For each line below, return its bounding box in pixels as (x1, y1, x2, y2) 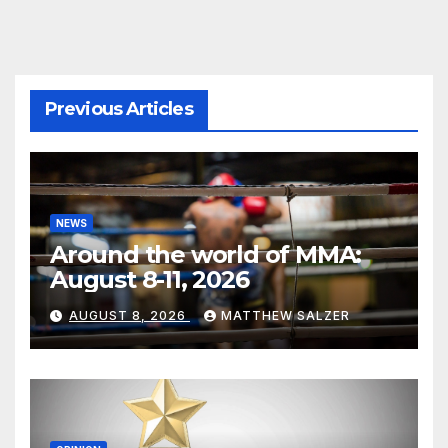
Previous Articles (45, 97, 193, 120)
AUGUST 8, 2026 (69, 307, 190, 323)
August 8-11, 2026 (50, 265, 250, 295)
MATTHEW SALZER (221, 307, 350, 323)
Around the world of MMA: (50, 240, 362, 270)
